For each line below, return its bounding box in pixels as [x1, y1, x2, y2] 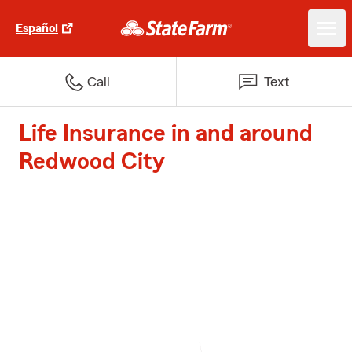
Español [16, 22, 58, 35]
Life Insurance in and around [19, 122, 313, 145]
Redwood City [19, 150, 165, 174]
